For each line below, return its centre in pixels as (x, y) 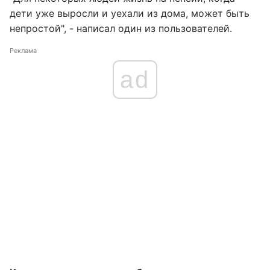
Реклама (23, 51)
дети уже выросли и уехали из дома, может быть (130, 13)
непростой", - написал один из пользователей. (121, 28)
